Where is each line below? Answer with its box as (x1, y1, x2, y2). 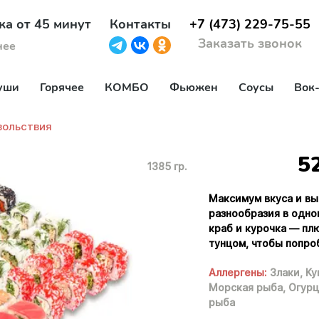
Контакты (109, 16, 171, 33)
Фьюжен (169, 80, 218, 95)
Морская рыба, (209, 281, 286, 293)
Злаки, (270, 266, 303, 278)
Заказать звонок (197, 35, 302, 53)
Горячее (40, 80, 84, 95)
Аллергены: (209, 266, 268, 278)
